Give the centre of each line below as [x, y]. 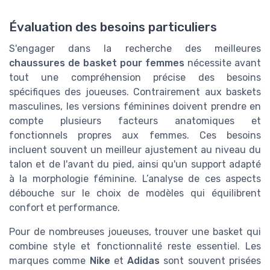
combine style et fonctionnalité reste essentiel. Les [135, 246]
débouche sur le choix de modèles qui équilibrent [135, 193]
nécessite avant [223, 63]
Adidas [144, 260]
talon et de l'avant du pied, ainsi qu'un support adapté [135, 164]
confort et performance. [64, 207]
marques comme [49, 260]
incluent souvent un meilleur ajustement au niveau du [135, 149]
